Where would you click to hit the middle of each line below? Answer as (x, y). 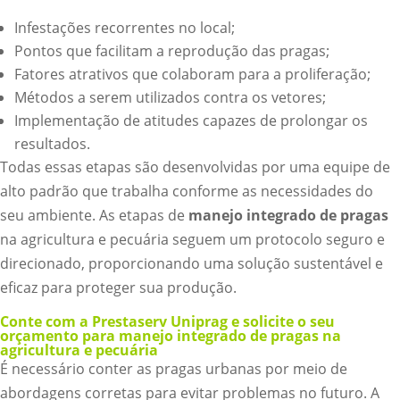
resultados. (52, 143)
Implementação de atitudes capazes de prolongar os (191, 120)
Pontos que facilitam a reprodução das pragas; (172, 50)
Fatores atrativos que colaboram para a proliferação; (192, 74)
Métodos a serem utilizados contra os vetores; (170, 97)
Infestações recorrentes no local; (125, 27)
